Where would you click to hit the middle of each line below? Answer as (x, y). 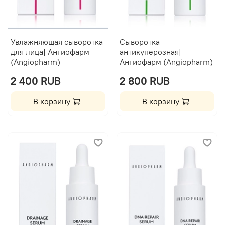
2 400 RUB (35, 81)
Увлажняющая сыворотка (57, 42)
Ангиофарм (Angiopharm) (166, 62)
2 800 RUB (144, 81)
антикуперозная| (150, 52)
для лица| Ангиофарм (50, 52)
